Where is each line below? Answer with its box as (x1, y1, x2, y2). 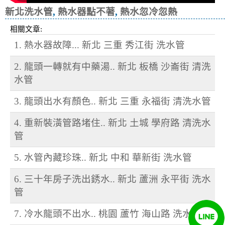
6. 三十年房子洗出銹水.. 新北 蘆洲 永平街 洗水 (14, 174, 211, 185)
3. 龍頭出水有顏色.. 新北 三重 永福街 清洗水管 (14, 96, 211, 107)
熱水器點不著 (58, 7, 115, 18)
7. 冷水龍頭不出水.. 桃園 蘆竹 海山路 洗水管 (14, 208, 201, 219)
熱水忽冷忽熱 (120, 7, 177, 18)
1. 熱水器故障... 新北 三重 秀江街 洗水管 (14, 40, 185, 51)
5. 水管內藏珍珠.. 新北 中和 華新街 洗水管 (14, 152, 192, 163)
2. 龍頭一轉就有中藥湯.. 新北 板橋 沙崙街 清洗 (14, 61, 211, 72)
